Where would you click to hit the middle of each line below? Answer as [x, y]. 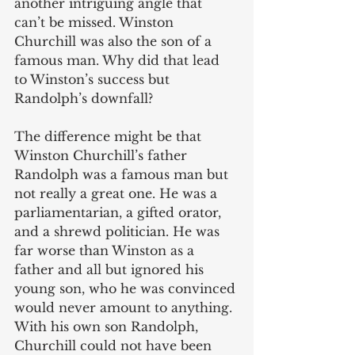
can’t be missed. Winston [96, 22]
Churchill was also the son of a [115, 41]
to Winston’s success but [94, 79]
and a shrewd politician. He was [119, 231]
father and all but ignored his [111, 269]
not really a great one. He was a [118, 193]
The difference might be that [110, 136]
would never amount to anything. [125, 307]
